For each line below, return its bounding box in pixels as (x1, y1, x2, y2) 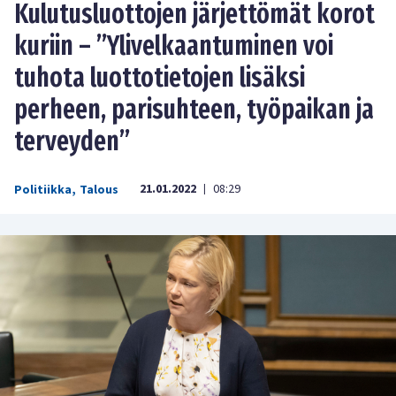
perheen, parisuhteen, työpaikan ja (14, 93, 374, 126)
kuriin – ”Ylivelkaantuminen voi (14, 29, 333, 62)
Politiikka (14, 180, 72, 199)
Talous (80, 180, 118, 199)
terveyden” (14, 125, 130, 157)
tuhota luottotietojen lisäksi (14, 61, 305, 94)
